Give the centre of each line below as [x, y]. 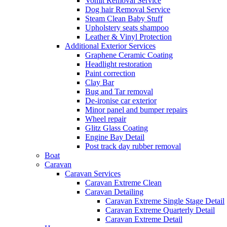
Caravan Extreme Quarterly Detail [160, 210]
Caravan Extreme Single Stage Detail [165, 201]
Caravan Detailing [114, 192]
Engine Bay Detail [115, 137]
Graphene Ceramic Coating [129, 55]
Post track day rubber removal [133, 146]
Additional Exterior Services [110, 46]
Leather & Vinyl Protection [128, 37]
